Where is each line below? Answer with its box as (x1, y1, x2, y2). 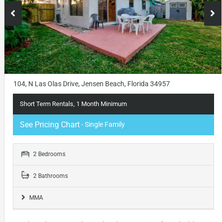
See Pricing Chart (19, 119, 80, 129)
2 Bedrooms (31, 150, 65, 158)
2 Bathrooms (31, 172, 68, 179)
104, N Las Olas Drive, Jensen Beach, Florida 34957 (13, 79, 170, 88)
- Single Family (79, 120, 125, 128)
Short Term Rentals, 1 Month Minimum (19, 100, 127, 108)
